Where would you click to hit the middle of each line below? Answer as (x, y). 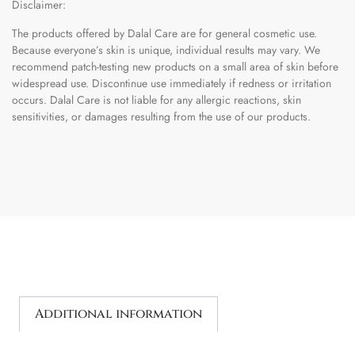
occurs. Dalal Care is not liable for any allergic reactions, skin (157, 99)
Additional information (119, 313)
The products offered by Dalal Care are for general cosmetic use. (164, 33)
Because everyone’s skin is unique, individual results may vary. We (166, 50)
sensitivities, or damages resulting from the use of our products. (161, 116)
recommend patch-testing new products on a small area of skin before (175, 66)
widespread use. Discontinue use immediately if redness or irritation (172, 83)
